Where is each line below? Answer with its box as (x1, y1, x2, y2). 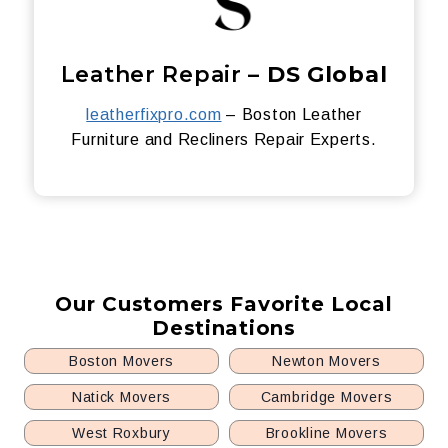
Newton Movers (272, 353, 381, 369)
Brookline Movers (265, 425, 388, 441)
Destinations (152, 316, 296, 340)
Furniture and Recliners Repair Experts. (71, 131, 377, 148)
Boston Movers (68, 353, 175, 369)
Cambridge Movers (260, 389, 393, 405)
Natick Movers (71, 389, 172, 405)
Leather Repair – (60, 61, 267, 88)
